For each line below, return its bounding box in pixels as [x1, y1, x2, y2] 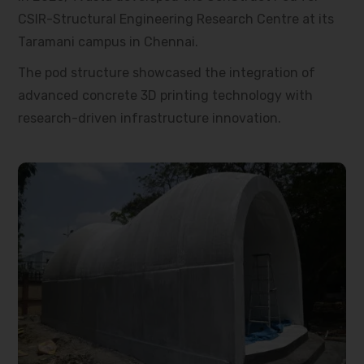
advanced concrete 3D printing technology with [18, 88, 314, 103]
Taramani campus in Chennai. [18, 34, 199, 50]
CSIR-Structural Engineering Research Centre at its [18, 11, 335, 27]
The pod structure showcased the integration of [18, 65, 316, 80]
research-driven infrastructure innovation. [18, 110, 282, 126]
